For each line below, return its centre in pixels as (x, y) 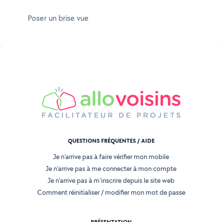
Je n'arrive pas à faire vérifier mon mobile (111, 157)
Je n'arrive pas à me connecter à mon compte (111, 169)
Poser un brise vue (58, 18)
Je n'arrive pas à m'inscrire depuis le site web (111, 181)
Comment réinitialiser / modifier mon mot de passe (111, 193)
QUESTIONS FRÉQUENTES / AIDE (111, 141)
